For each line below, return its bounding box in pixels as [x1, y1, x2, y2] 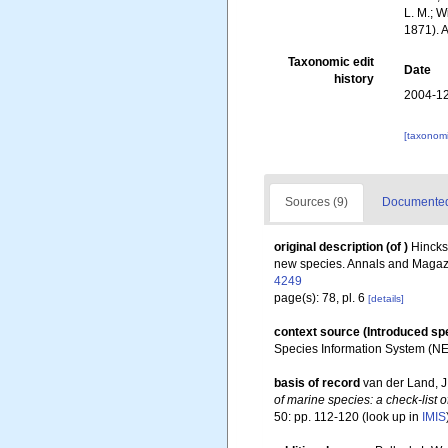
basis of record [274, 376, 360, 390]
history [334, 72, 375, 86]
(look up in [359, 410, 422, 424]
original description [274, 240, 383, 254]
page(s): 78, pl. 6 [274, 291, 368, 305]
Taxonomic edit [288, 55, 375, 69]
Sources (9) [285, 195, 348, 209]
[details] [368, 293, 404, 304]
